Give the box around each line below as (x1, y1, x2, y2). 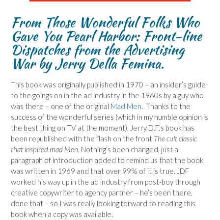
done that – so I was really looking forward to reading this (11, 198, 195, 208)
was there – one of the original (11, 101, 110, 110)
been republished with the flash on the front (11, 134, 154, 143)
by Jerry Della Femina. (35, 53, 164, 73)
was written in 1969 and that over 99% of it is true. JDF (11, 166, 189, 175)
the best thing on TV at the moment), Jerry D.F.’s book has (11, 123, 194, 132)
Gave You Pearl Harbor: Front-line (11, 26, 202, 46)
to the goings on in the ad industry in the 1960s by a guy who (11, 90, 204, 100)
